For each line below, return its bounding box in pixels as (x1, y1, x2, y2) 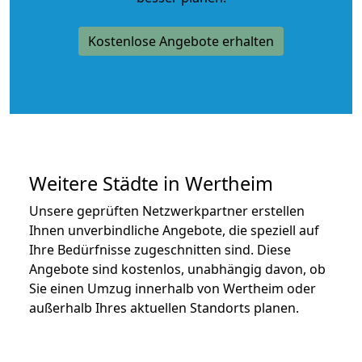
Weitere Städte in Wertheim (29, 170, 273, 196)
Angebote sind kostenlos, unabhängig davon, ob (29, 259, 326, 278)
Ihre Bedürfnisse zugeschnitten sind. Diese (29, 240, 291, 259)
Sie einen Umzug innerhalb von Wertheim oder (29, 279, 316, 297)
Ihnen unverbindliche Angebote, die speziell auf (29, 221, 319, 239)
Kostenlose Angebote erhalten (88, 32, 274, 50)
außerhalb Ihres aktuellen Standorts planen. (29, 298, 299, 317)
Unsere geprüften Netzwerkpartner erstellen (29, 201, 305, 220)
